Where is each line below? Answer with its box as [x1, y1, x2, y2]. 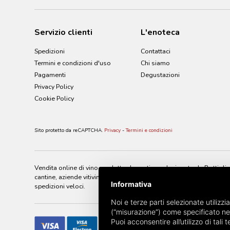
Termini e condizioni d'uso [34, 59, 111, 67]
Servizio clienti [34, 27, 92, 38]
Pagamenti [34, 70, 66, 79]
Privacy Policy [34, 82, 73, 91]
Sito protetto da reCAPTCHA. [34, 127, 104, 134]
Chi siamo [140, 59, 170, 67]
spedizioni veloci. [34, 182, 85, 190]
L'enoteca [140, 27, 180, 38]
